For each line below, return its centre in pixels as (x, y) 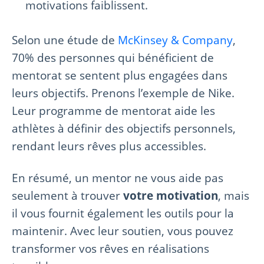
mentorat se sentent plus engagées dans (120, 75)
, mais (234, 196)
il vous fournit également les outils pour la (123, 213)
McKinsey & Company (175, 40)
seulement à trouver (67, 196)
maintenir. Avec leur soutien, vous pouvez (123, 231)
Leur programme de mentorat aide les (113, 111)
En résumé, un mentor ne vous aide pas (118, 178)
